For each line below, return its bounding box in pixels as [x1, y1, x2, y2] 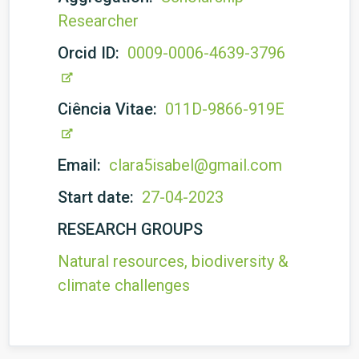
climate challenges [58, 276, 190, 295]
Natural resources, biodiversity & [58, 252, 288, 271]
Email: [58, 155, 105, 175]
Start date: [58, 188, 138, 207]
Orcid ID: [58, 43, 123, 63]
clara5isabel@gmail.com [109, 155, 282, 175]
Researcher [58, 11, 139, 30]
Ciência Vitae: [58, 99, 161, 119]
